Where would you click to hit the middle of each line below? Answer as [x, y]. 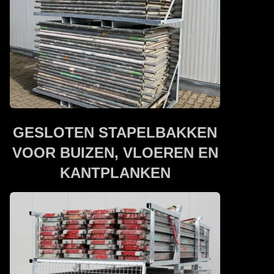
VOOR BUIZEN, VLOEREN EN [115, 152]
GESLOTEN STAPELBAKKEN [115, 132]
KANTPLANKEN [115, 172]
